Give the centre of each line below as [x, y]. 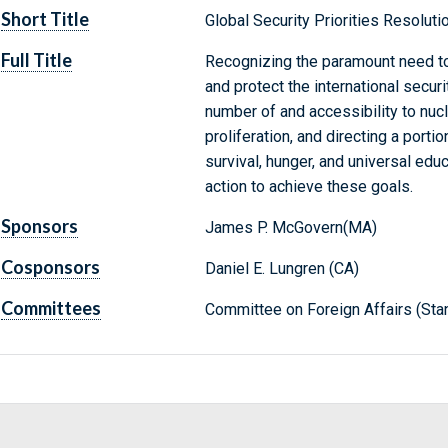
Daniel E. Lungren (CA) [281, 269]
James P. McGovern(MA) [290, 228]
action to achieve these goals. [308, 187]
